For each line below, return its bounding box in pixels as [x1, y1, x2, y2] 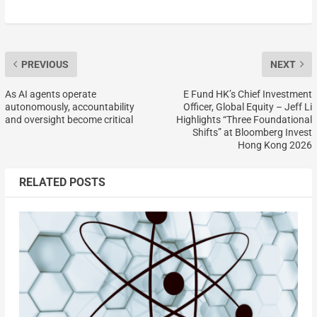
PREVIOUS [21, 58, 69, 70]
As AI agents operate [4, 88, 96, 100]
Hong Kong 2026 [238, 139, 313, 151]
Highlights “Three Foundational [176, 113, 313, 125]
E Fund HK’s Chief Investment [183, 88, 313, 100]
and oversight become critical [4, 113, 133, 125]
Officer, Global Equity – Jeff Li [183, 100, 313, 113]
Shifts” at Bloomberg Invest [192, 126, 313, 138]
